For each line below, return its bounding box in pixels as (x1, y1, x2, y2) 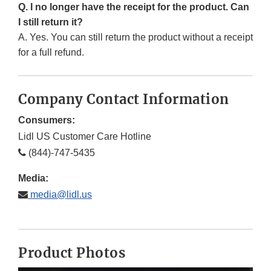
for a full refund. (18, 47, 84, 58)
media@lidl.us (28, 189, 92, 200)
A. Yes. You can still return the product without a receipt (18, 32, 253, 43)
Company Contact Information (18, 91, 229, 108)
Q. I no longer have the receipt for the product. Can (18, 2, 249, 13)
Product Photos (18, 244, 125, 262)
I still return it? (18, 17, 83, 28)
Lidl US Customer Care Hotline (18, 131, 151, 142)
